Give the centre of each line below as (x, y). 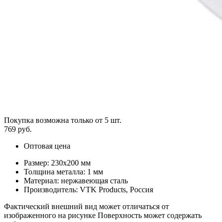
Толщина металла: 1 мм (63, 171)
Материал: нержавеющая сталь (76, 180)
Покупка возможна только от (54, 120)
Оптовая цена (47, 146)
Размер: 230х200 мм (57, 163)
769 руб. (18, 129)
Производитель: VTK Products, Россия (88, 189)
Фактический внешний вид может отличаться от (86, 206)
